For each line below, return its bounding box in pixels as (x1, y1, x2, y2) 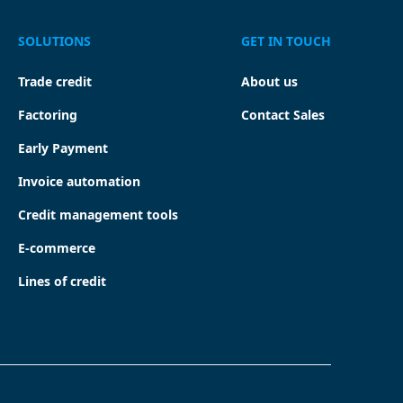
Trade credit (17, 73, 92, 91)
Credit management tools (17, 206, 178, 224)
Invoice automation (17, 173, 140, 191)
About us (241, 73, 298, 91)
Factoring (17, 106, 77, 124)
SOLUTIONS (17, 32, 91, 50)
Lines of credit (17, 273, 106, 291)
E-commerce (17, 239, 95, 257)
